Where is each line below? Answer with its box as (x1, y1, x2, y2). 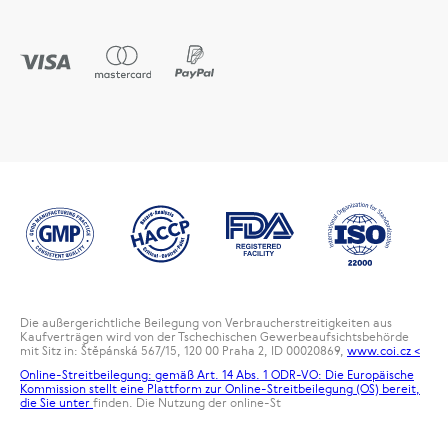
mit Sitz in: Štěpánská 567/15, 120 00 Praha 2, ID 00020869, (20, 342, 347, 359)
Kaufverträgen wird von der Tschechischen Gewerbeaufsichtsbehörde (20, 328, 409, 345)
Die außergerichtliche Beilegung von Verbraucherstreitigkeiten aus (20, 314, 392, 331)
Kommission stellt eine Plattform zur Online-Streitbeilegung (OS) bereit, (20, 380, 420, 397)
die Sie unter (20, 394, 93, 411)
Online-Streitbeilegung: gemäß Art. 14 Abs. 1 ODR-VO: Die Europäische (20, 366, 414, 383)
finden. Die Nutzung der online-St (93, 394, 281, 411)
